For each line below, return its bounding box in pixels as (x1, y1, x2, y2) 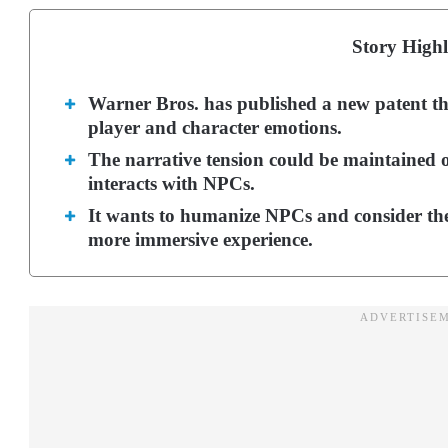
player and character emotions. (88, 117, 342, 138)
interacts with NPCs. (88, 173, 255, 194)
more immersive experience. (88, 229, 313, 250)
